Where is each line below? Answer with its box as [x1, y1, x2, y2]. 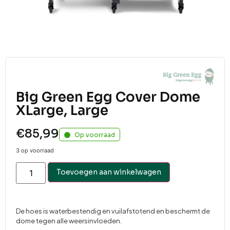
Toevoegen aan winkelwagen [56, 167, 162, 177]
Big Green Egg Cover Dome [16, 89, 200, 106]
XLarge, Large [16, 102, 108, 120]
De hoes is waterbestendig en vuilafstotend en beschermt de [16, 206, 210, 215]
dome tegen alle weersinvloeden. [16, 216, 122, 225]
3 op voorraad [16, 147, 54, 155]
